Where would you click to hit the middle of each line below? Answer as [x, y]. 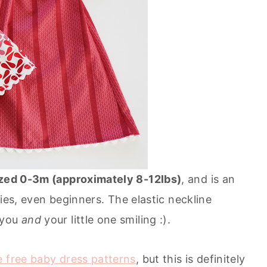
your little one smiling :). [106, 219]
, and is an [208, 179]
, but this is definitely [190, 259]
